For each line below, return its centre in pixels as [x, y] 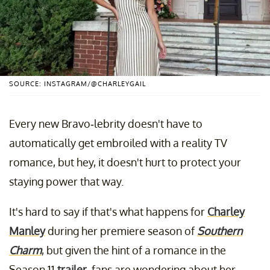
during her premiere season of [121, 231]
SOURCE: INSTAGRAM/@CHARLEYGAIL [77, 83]
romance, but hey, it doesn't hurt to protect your [125, 162]
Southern [220, 231]
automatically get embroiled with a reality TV [118, 143]
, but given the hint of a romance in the [134, 250]
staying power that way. [66, 181]
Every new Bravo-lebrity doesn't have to [106, 123]
